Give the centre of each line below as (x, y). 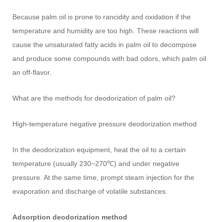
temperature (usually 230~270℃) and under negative (96, 163)
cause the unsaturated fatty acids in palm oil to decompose (105, 44)
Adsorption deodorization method (70, 217)
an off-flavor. (32, 72)
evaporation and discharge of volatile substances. (90, 191)
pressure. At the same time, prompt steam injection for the (104, 177)
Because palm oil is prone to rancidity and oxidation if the (102, 17)
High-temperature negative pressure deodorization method (105, 124)
